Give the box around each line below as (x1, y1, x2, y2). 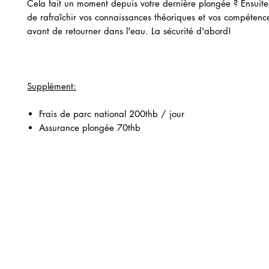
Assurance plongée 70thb (39, 122, 141, 133)
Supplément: (27, 80, 76, 92)
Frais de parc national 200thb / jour (39, 108, 184, 119)
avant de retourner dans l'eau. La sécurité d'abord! (27, 25, 231, 37)
